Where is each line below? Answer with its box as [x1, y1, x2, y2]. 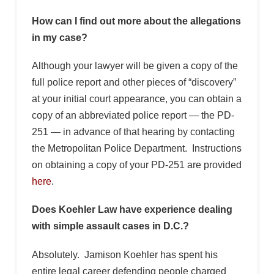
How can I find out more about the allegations [31, 15, 241, 26]
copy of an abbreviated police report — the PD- [31, 110, 234, 121]
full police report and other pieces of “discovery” [31, 77, 236, 88]
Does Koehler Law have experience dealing [31, 204, 232, 215]
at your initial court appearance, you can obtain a [31, 94, 242, 105]
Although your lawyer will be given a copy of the [31, 61, 238, 72]
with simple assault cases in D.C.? [31, 221, 189, 232]
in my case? [31, 32, 87, 43]
